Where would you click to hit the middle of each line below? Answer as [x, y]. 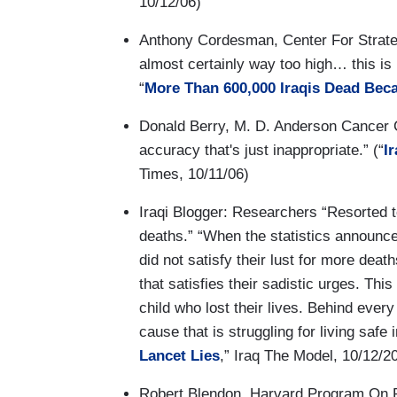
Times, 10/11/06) [194, 174]
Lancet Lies [179, 355]
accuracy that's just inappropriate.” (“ [261, 150]
